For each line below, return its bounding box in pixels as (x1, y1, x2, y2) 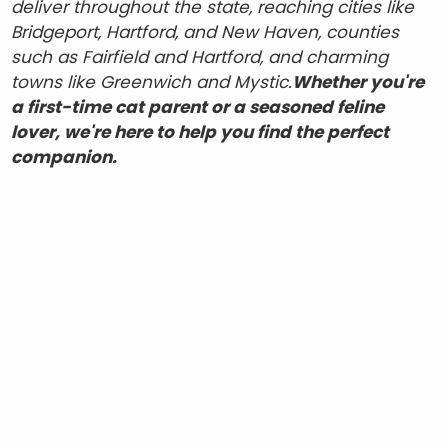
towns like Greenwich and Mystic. (11, 70, 293, 94)
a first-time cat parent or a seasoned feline (11, 95, 385, 119)
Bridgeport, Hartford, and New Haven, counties (11, 20, 400, 44)
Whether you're (292, 70, 425, 94)
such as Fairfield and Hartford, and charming (11, 45, 389, 69)
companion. (11, 145, 118, 169)
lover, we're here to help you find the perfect (11, 120, 390, 144)
